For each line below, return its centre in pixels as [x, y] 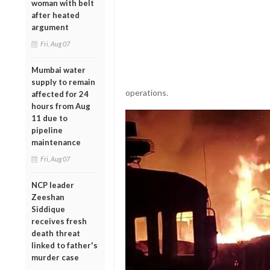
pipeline [47, 130]
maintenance [56, 142]
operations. [146, 93]
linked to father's [64, 245]
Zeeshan [48, 197]
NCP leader [53, 185]
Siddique [48, 209]
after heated [55, 15]
